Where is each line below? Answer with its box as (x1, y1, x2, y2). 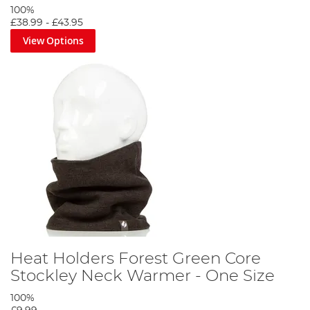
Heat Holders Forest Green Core (10, 250, 261, 267)
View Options (22, 34, 84, 48)
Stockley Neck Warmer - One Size (10, 267, 275, 284)
